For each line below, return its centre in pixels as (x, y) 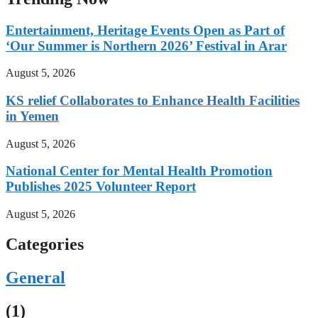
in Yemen (32, 116)
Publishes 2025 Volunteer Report (101, 187)
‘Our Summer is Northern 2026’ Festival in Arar (146, 45)
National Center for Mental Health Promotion (139, 171)
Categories (45, 245)
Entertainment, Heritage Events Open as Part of (145, 30)
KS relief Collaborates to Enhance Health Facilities (153, 100)
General (35, 277)
